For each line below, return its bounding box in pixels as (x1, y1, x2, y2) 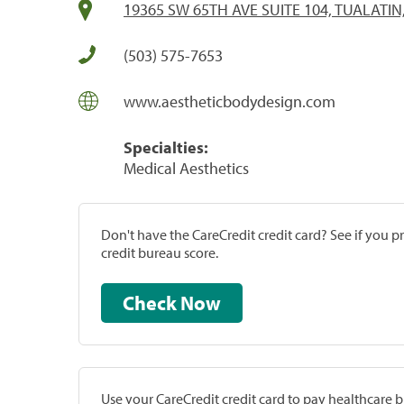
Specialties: (124, 136, 208, 158)
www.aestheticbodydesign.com (124, 90, 335, 112)
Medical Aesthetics (124, 157, 249, 179)
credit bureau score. (101, 243, 218, 262)
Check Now (180, 289, 221, 316)
